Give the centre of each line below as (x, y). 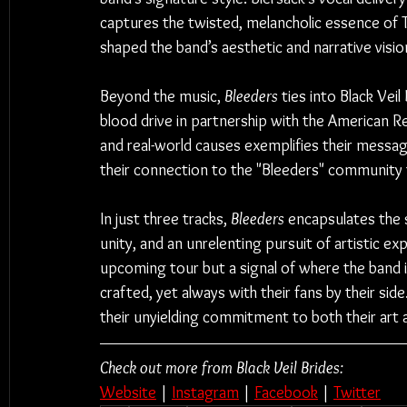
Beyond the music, (162, 96)
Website (128, 392)
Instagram (205, 392)
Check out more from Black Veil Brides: (222, 368)
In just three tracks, (165, 219)
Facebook (286, 392)
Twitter (357, 392)
